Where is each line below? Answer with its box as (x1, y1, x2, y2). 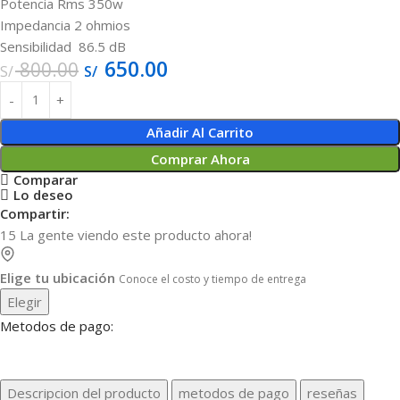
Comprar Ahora (150, 149, 250, 168)
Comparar (12, 171, 78, 189)
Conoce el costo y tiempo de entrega (119, 271, 306, 287)
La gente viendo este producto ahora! (20, 225, 252, 244)
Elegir (7, 292, 42, 311)
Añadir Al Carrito (146, 122, 254, 141)
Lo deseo (12, 186, 73, 204)
